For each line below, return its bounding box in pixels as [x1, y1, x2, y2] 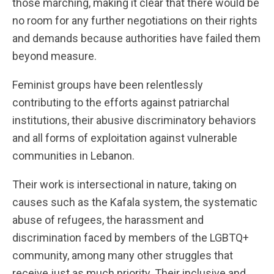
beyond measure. [12, 50, 97, 62]
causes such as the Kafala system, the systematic [12, 196, 257, 209]
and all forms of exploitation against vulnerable [12, 131, 237, 144]
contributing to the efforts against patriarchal [12, 96, 229, 109]
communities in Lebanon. [12, 149, 137, 162]
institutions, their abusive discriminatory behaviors [12, 114, 256, 127]
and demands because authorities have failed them [12, 32, 261, 45]
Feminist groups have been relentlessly [12, 78, 203, 91]
